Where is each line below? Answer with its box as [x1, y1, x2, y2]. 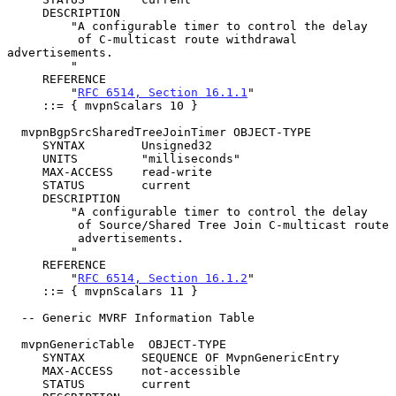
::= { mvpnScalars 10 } [7, 98, 42, 112]
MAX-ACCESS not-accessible [7, 363, 42, 377]
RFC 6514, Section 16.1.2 [78, 270, 247, 285]
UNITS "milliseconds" [7, 151, 42, 165]
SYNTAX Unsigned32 [7, 138, 42, 152]
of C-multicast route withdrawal [7, 32, 78, 46]
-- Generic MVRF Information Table [7, 310, 21, 324]
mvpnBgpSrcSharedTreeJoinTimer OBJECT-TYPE [7, 125, 21, 139]
